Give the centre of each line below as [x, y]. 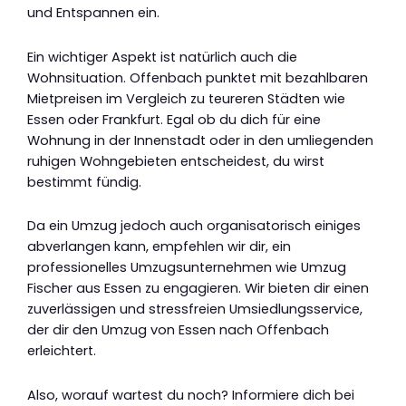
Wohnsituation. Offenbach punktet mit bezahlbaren [198, 77]
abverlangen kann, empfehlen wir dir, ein [159, 247]
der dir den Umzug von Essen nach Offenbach [178, 330]
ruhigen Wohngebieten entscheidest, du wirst [176, 161]
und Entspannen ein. [93, 13]
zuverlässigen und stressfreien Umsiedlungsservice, [195, 309]
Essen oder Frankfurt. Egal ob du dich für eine [174, 119]
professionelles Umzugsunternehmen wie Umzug [187, 268]
